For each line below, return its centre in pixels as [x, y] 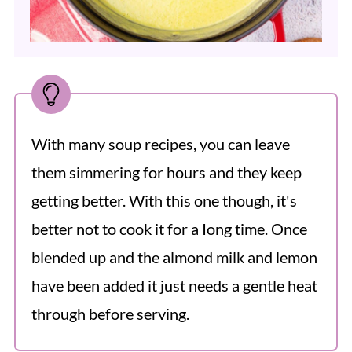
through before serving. [110, 314]
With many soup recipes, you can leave [160, 144]
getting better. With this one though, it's [164, 201]
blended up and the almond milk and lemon [174, 257]
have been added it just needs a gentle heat [174, 286]
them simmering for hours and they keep [166, 172]
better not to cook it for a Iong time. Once [169, 229]
